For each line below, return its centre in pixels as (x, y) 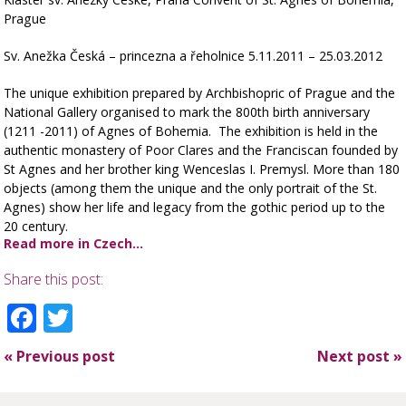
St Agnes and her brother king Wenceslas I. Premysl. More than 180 (202, 169)
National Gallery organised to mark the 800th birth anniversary (187, 111)
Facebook (103, 317)
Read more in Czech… (74, 243)
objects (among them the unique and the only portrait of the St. (191, 188)
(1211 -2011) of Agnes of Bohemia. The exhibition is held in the (191, 130)
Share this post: (54, 279)
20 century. (36, 226)
